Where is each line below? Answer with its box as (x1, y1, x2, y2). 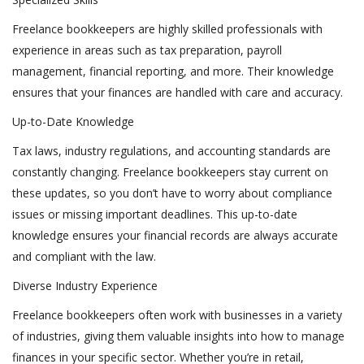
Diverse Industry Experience (12, 278, 161, 293)
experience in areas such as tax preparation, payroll (12, 42, 282, 58)
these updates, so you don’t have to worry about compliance (12, 185, 332, 201)
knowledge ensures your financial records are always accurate (12, 227, 338, 243)
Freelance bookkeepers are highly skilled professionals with (12, 21, 323, 37)
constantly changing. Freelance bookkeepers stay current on (12, 164, 328, 180)
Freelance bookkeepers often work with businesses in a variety (12, 307, 342, 323)
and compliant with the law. (12, 249, 159, 264)
